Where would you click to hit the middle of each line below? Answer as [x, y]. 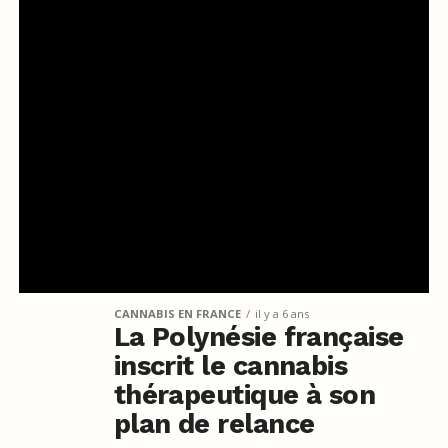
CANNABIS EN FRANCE [177, 314]
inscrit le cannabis [230, 366]
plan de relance [214, 424]
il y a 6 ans [281, 314]
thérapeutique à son [244, 395]
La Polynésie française [258, 337]
